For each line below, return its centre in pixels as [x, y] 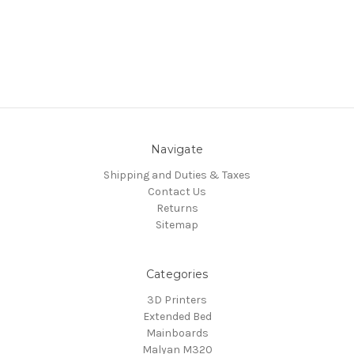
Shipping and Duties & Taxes [177, 175]
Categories [177, 274]
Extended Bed [177, 316]
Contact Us [177, 191]
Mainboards [177, 333]
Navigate [177, 149]
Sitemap [177, 224]
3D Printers [177, 299]
